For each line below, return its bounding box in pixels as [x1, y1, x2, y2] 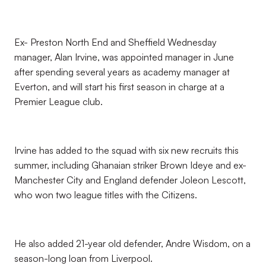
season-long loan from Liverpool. [14, 252, 153, 264]
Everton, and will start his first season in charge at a [14, 81, 224, 93]
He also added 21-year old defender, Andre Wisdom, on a [14, 237, 251, 249]
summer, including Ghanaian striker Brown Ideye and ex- [14, 159, 246, 171]
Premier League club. [14, 96, 103, 107]
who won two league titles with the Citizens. [14, 189, 197, 201]
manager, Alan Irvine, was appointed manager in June [14, 51, 234, 63]
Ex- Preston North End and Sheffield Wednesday [14, 36, 217, 48]
